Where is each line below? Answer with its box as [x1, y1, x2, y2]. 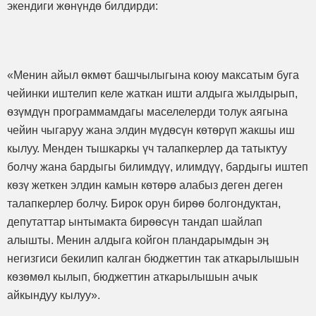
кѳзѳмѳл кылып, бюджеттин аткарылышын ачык [7, 270, 257, 283]
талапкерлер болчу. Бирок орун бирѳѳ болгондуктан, [7, 197, 281, 209]
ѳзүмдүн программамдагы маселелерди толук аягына [7, 105, 288, 118]
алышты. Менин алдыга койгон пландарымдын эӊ [7, 233, 269, 246]
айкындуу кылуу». [7, 288, 100, 301]
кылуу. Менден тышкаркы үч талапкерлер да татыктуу [7, 142, 287, 154]
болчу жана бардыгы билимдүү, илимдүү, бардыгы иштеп [7, 160, 308, 173]
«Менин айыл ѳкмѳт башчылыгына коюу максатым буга [7, 68, 299, 81]
